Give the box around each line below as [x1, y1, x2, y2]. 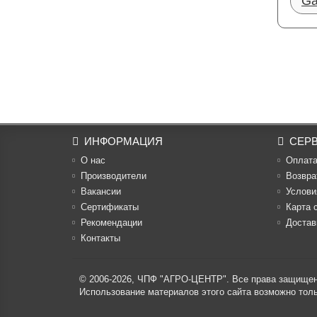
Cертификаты [81, 202, 139, 212]
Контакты [81, 233, 120, 243]
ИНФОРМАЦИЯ [84, 135, 163, 147]
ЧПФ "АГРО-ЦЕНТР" [137, 274, 226, 284]
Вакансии [81, 186, 121, 197]
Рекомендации [81, 217, 142, 228]
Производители [81, 171, 146, 181]
